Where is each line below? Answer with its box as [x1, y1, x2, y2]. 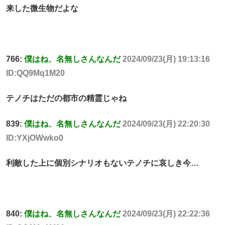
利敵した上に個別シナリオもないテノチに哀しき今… [6, 159, 199, 168]
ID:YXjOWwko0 [6, 133, 63, 142]
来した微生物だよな [6, 4, 78, 13]
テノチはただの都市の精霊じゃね [6, 94, 127, 103]
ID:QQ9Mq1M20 [6, 69, 65, 78]
